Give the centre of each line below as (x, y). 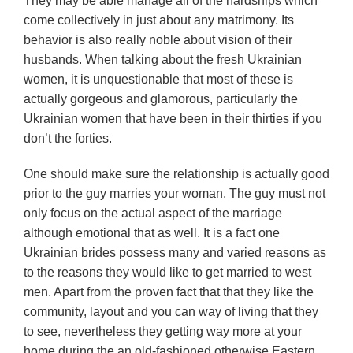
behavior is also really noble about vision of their (158, 40)
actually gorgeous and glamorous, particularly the (161, 99)
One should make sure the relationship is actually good (176, 174)
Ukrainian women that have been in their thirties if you (173, 119)
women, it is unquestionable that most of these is (158, 79)
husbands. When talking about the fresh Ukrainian (163, 59)
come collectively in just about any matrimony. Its (159, 20)
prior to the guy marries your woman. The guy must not (175, 193)
